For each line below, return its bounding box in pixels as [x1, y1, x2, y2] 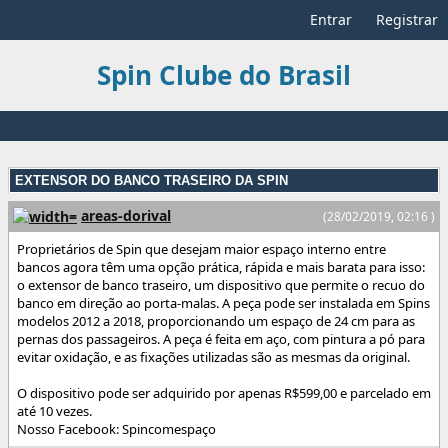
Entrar [310, 10, 352, 29]
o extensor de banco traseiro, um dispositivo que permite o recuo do [17, 276, 425, 295]
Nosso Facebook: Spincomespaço [17, 420, 216, 439]
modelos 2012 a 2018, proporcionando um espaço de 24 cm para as [17, 312, 415, 331]
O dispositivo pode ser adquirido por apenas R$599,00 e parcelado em [17, 384, 431, 403]
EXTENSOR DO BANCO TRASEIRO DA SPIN [15, 172, 288, 188]
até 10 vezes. [17, 402, 92, 421]
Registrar [376, 10, 438, 29]
